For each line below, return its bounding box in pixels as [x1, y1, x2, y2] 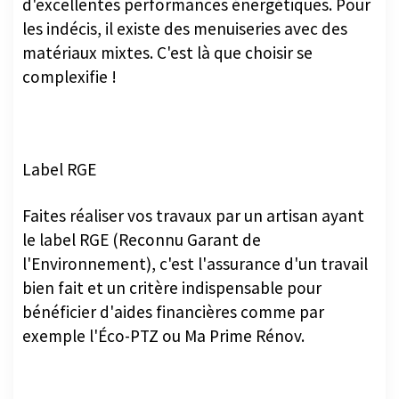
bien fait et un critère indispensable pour [22, 276, 322, 298]
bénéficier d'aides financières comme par [22, 300, 324, 322]
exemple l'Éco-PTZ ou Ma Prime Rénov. [22, 324, 305, 346]
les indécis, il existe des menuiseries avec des [22, 17, 347, 39]
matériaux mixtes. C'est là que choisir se [22, 41, 313, 63]
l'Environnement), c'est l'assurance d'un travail [22, 252, 368, 274]
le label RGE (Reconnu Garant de [22, 228, 261, 250]
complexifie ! [22, 65, 117, 87]
